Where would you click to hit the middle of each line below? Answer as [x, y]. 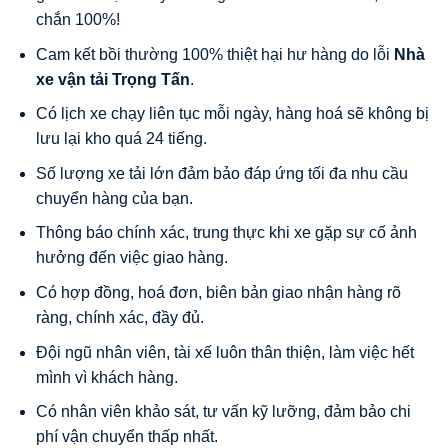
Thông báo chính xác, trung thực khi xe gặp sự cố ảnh [226, 233]
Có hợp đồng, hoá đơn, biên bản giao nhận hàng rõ [218, 293]
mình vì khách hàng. [106, 377]
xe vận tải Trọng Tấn [112, 79]
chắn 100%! [77, 20]
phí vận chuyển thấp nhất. [126, 437]
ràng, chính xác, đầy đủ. [119, 318]
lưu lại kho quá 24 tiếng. [121, 139]
